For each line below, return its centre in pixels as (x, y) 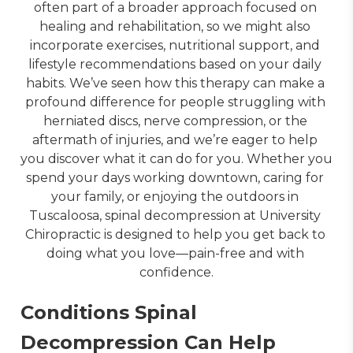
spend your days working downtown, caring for (175, 178)
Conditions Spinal (109, 312)
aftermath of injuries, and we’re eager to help (175, 140)
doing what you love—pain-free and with (175, 253)
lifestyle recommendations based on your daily (175, 64)
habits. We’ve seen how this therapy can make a (175, 83)
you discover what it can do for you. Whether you (176, 159)
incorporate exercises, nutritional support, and (175, 45)
